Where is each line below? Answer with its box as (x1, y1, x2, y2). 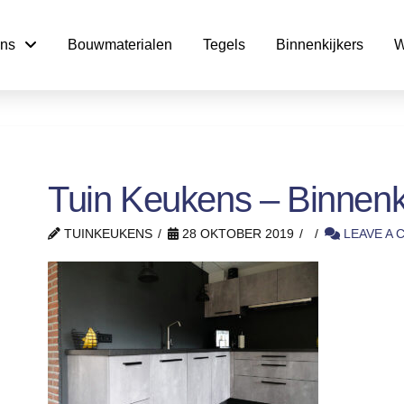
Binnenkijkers (276, 37, 364, 52)
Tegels (203, 37, 246, 52)
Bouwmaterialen (68, 37, 173, 52)
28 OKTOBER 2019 (178, 227, 294, 241)
